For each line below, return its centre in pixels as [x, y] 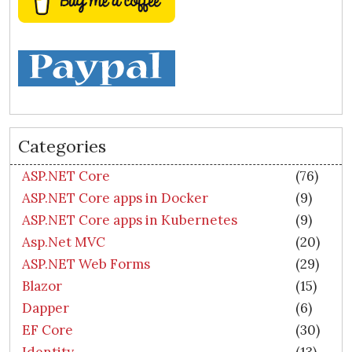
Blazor [42, 286]
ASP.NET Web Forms [86, 264]
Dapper [46, 308]
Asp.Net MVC [64, 242]
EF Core [48, 330]
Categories [62, 147]
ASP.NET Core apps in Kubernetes [130, 220]
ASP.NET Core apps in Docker [115, 198]
